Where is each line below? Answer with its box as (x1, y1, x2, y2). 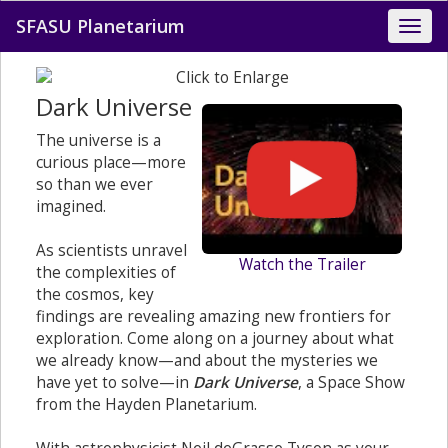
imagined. (36, 196, 106, 217)
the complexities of (36, 262, 176, 283)
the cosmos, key (36, 284, 154, 305)
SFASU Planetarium (16, 14, 185, 38)
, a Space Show (298, 372, 405, 393)
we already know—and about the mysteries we (36, 350, 378, 371)
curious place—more (36, 152, 186, 173)
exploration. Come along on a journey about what (36, 328, 394, 349)
